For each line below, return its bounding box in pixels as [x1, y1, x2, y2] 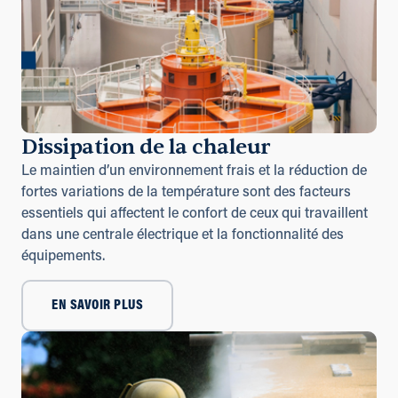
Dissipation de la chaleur [21, 132, 270, 161]
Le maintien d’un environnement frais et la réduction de [21, 163, 367, 179]
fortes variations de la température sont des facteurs [21, 185, 351, 200]
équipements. [21, 249, 105, 264]
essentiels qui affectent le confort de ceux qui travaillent [21, 206, 368, 221]
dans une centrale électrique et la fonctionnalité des [21, 227, 344, 243]
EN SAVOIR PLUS [52, 298, 143, 314]
